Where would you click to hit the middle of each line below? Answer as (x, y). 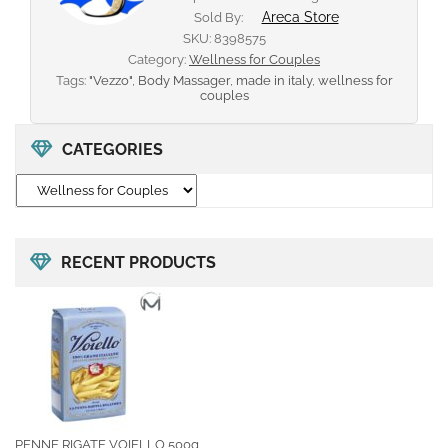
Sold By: (219, 18)
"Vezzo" (110, 81)
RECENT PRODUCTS (138, 263)
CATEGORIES (112, 150)
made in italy (273, 81)
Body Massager (183, 81)
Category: (158, 60)
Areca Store (300, 17)
